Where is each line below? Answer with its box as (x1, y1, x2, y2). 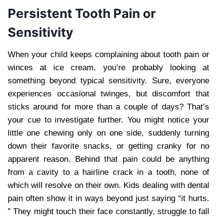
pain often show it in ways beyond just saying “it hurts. (8, 193, 209, 203)
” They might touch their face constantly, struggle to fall (8, 206, 209, 216)
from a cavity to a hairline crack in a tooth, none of (8, 167, 209, 177)
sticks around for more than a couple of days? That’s (8, 102, 209, 111)
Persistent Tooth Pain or (8, 5, 156, 21)
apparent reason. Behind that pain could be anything (8, 154, 209, 164)
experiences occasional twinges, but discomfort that (8, 89, 209, 98)
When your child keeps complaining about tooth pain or (8, 49, 209, 59)
